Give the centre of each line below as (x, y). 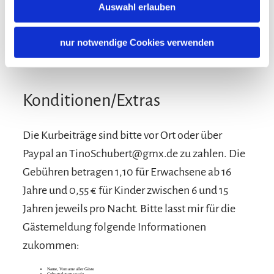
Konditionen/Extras (92, 101)
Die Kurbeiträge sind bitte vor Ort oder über (123, 135)
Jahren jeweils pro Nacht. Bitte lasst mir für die (129, 209)
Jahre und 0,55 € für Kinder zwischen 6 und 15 (126, 191)
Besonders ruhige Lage (72, 28)
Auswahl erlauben (137, 7)
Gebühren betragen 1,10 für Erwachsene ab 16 (127, 172)
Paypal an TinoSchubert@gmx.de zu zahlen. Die (134, 154)
